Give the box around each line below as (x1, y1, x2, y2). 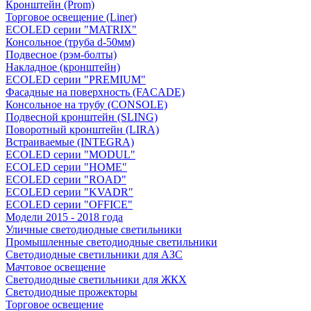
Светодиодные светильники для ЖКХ (6, 273, 187, 285)
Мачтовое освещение (6, 260, 106, 273)
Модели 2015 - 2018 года (6, 210, 123, 223)
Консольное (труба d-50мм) (6, 35, 135, 48)
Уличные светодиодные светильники (6, 223, 182, 235)
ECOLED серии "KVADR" (6, 185, 133, 198)
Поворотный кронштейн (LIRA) (6, 123, 159, 135)
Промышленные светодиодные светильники (6, 235, 217, 248)
